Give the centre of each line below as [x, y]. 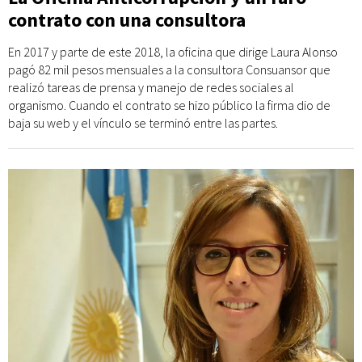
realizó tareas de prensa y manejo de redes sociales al [151, 87]
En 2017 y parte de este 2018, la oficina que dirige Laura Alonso [173, 52]
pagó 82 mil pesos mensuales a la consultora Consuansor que [169, 69]
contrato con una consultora [127, 20]
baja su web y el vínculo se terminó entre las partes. [143, 123]
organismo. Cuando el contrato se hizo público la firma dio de [169, 105]
